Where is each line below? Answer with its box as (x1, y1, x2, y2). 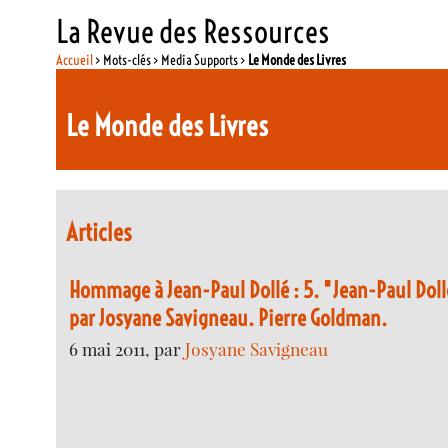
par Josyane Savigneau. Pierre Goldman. (69, 303, 388, 332)
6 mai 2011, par (69, 336, 186, 360)
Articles (66, 217, 133, 248)
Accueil (56, 50, 94, 69)
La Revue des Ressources (56, 11, 331, 51)
